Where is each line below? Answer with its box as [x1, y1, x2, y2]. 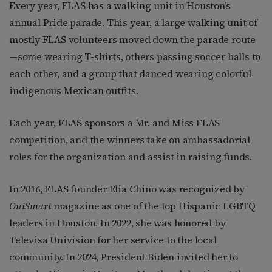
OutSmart [9, 199, 52, 212]
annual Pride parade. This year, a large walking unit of [9, 15, 257, 29]
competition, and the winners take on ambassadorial [9, 132, 250, 146]
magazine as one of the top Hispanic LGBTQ [51, 199, 256, 212]
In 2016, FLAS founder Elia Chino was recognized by [9, 182, 245, 195]
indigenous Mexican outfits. [9, 83, 138, 97]
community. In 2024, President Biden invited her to [9, 250, 238, 263]
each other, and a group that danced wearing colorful [9, 66, 251, 80]
